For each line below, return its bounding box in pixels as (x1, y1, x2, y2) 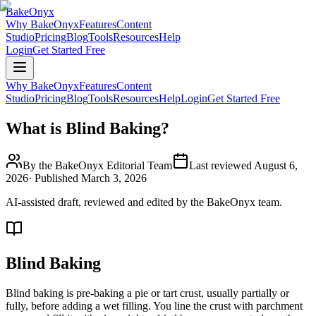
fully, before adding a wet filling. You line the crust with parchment (6, 299, 303, 312)
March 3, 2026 (81, 171, 147, 184)
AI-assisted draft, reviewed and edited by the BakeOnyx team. (6, 195, 282, 208)
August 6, (254, 159, 298, 171)
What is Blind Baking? (6, 119, 169, 138)
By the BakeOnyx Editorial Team (23, 159, 172, 171)
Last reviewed (189, 159, 254, 171)
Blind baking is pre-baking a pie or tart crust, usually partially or (6, 286, 289, 299)
